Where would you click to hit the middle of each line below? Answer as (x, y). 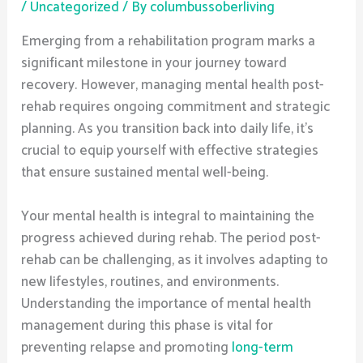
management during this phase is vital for (147, 325)
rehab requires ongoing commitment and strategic (176, 107)
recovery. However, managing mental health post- (173, 85)
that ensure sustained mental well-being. (145, 172)
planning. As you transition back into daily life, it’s (168, 128)
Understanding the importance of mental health (167, 303)
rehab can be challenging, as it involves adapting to (175, 260)
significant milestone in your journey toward (154, 63)
